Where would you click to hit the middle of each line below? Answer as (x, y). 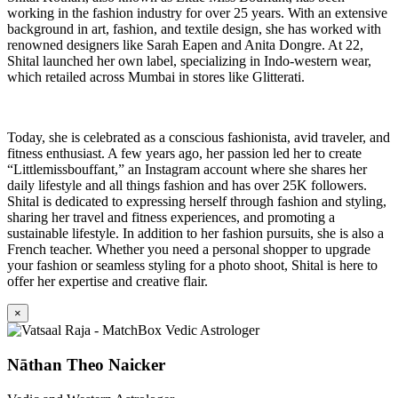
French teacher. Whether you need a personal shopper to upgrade (189, 250)
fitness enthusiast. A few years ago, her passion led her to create (184, 154)
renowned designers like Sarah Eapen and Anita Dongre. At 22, (185, 45)
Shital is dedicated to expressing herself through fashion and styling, (197, 202)
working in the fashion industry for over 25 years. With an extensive (197, 13)
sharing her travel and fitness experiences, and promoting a (171, 218)
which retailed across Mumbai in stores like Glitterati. (156, 77)
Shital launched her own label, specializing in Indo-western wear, (189, 61)
